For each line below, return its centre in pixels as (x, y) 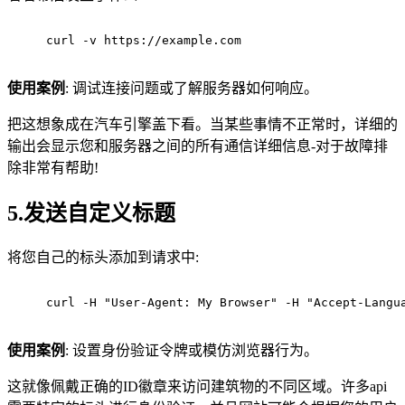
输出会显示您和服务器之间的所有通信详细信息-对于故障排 (198, 146)
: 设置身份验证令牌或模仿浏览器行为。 (192, 350)
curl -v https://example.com (144, 41)
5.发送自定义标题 (91, 214)
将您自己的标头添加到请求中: (103, 257)
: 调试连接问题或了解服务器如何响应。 (192, 89)
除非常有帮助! (53, 168)
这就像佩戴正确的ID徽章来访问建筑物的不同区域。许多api (197, 386)
